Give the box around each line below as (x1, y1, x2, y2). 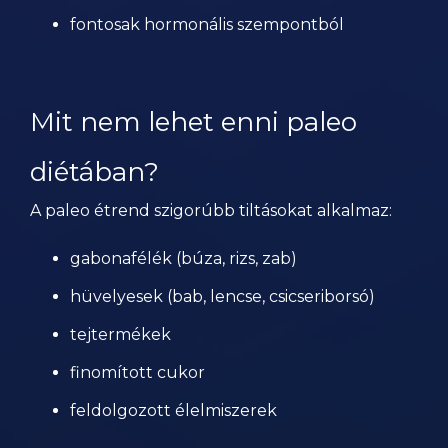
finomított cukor (70, 363, 205, 382)
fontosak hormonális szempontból (70, 15, 344, 34)
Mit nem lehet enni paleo (30, 106, 357, 138)
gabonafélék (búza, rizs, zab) (70, 249, 297, 268)
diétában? (30, 156, 159, 188)
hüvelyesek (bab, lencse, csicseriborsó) (70, 287, 375, 306)
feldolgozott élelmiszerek (70, 401, 277, 420)
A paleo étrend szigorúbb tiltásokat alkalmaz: (30, 201, 392, 220)
